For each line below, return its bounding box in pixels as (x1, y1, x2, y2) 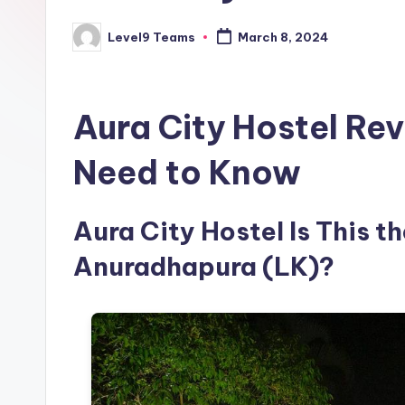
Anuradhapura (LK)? (73, 250, 334, 282)
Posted (72, 34, 118, 50)
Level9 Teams (108, 29, 195, 44)
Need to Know (73, 152, 301, 193)
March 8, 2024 (237, 30, 328, 45)
